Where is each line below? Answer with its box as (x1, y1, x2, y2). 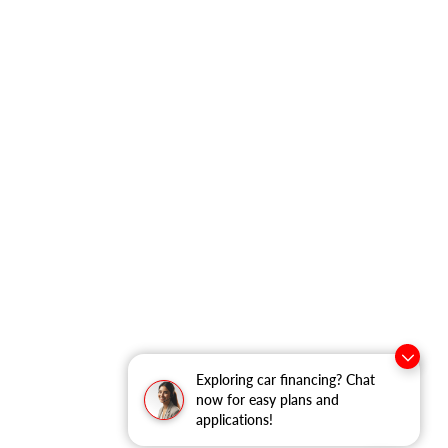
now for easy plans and (196, 391, 339, 408)
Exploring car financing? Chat (196, 371, 375, 388)
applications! (196, 411, 273, 428)
